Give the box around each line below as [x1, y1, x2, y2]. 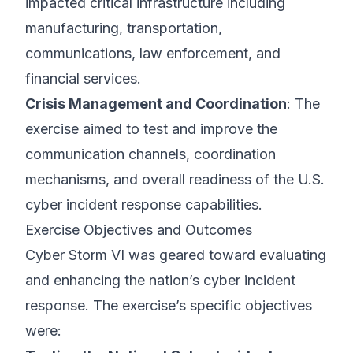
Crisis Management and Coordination [25, 95, 287, 112]
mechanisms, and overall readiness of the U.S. [25, 171, 325, 188]
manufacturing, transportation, [25, 20, 222, 36]
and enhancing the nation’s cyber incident [25, 272, 295, 288]
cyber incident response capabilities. [25, 196, 262, 213]
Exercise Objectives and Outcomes [25, 221, 252, 238]
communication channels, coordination [25, 146, 276, 162]
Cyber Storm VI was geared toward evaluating [25, 247, 326, 263]
